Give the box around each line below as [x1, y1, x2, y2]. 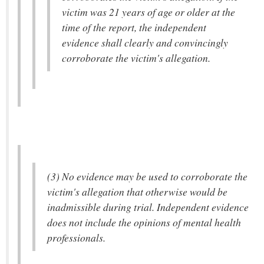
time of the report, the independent [62, 20, 206, 34]
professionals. [47, 230, 105, 245]
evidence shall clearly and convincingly [62, 35, 228, 49]
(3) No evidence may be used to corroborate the [47, 169, 247, 183]
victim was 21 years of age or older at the [62, 5, 235, 19]
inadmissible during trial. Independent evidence [47, 200, 249, 214]
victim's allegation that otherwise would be [47, 184, 227, 199]
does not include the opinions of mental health [47, 215, 241, 229]
